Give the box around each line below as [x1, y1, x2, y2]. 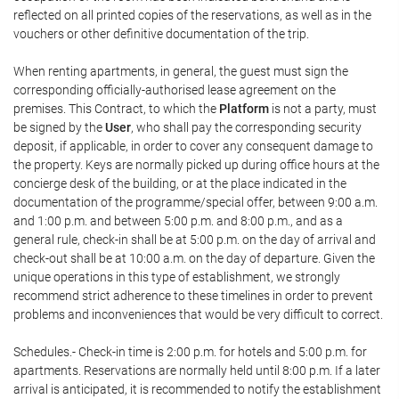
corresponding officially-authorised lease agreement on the [13, 83, 336, 97]
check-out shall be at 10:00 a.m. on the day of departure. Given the [13, 251, 375, 265]
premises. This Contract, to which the [13, 102, 219, 116]
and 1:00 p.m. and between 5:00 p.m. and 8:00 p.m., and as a [13, 214, 343, 228]
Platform [219, 102, 269, 116]
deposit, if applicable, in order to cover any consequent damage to [13, 139, 373, 153]
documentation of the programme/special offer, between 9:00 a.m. [13, 195, 378, 209]
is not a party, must [269, 102, 377, 116]
